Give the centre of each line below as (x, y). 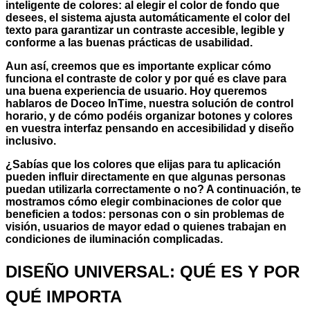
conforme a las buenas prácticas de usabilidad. (129, 43)
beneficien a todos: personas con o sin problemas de (145, 215)
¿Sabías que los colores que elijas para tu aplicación (143, 165)
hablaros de (38, 104)
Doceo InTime (107, 104)
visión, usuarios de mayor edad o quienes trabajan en (146, 227)
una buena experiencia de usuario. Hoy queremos (136, 91)
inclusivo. (31, 141)
